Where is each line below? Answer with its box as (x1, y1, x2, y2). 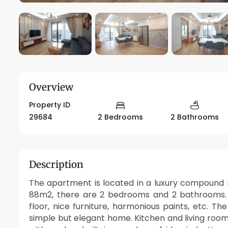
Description (29, 158, 83, 171)
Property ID (29, 99, 70, 110)
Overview (29, 80, 73, 93)
